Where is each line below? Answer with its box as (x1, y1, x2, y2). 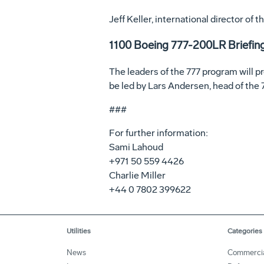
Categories (227, 226, 262, 235)
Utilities (67, 226, 91, 235)
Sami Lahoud (108, 141, 163, 153)
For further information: (108, 127, 208, 138)
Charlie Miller (108, 169, 166, 181)
